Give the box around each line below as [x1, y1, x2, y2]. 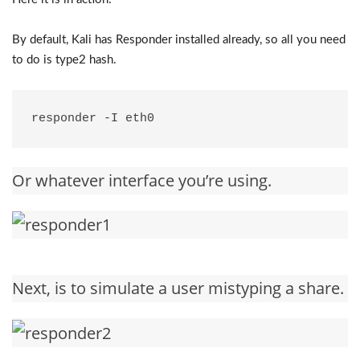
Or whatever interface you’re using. [12, 169, 272, 191]
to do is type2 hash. [12, 53, 117, 66]
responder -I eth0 [31, 111, 154, 125]
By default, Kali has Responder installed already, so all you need [12, 33, 346, 46]
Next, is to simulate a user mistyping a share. [12, 277, 344, 300]
